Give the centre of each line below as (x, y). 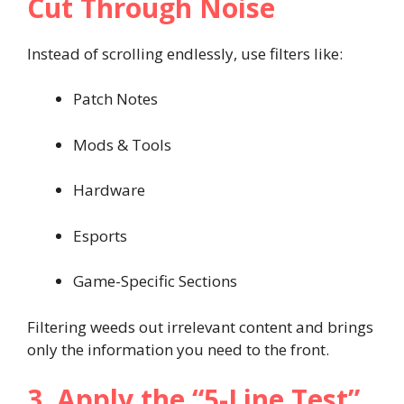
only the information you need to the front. (178, 349)
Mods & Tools (122, 144)
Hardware (109, 190)
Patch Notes (115, 99)
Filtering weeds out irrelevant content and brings (200, 326)
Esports (100, 235)
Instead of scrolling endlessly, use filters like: (185, 53)
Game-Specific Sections (155, 281)
